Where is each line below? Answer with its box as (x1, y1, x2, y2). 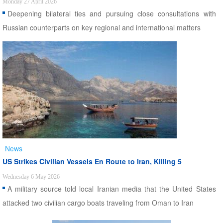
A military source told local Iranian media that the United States (7, 184, 216, 194)
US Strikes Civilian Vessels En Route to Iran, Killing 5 (2, 156, 182, 166)
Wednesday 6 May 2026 (2, 173, 60, 180)
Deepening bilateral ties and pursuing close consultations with (7, 8, 216, 18)
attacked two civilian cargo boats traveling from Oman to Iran (2, 198, 194, 208)
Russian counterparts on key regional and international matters (2, 22, 201, 32)
